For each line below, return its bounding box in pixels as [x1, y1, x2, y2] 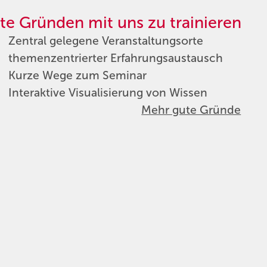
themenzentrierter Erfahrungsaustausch [8, 51, 223, 66]
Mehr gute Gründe [141, 103, 241, 117]
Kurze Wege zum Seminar [8, 69, 147, 83]
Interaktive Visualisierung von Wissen [8, 86, 207, 100]
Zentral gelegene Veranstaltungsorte [8, 34, 203, 48]
